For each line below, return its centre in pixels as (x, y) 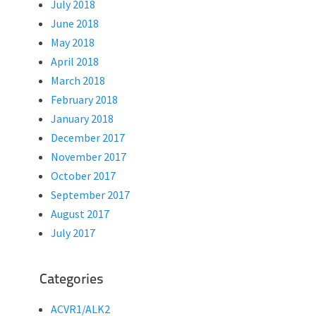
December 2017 (88, 138)
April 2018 (75, 61)
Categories (72, 280)
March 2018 (78, 80)
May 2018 (73, 42)
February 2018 (84, 99)
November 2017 (89, 157)
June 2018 (75, 23)
